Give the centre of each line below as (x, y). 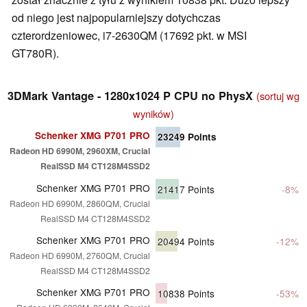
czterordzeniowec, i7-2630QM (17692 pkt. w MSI (129, 35)
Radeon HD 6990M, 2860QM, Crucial (80, 203)
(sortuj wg (278, 95)
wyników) (153, 113)
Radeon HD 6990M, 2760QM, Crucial (80, 255)
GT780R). (35, 53)
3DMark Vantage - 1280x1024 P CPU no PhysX (132, 95)
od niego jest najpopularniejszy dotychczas (116, 17)
